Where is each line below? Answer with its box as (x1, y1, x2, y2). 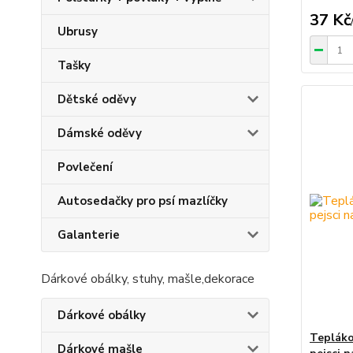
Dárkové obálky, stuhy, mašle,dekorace (41, 270, 255, 288)
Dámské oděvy (58, 125, 142, 141)
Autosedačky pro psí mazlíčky (58, 193, 228, 209)
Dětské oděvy (58, 91, 136, 107)
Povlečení (58, 159, 113, 175)
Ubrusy (58, 24, 98, 39)
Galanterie (58, 227, 120, 243)
